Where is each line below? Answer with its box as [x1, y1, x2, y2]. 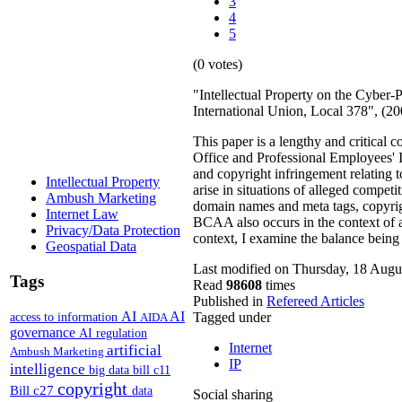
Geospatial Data [46, 239, 136, 255]
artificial [107, 340, 162, 359]
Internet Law [46, 206, 118, 223]
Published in [193, 293, 263, 310]
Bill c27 [10, 381, 57, 398]
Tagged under [193, 310, 271, 326]
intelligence [10, 359, 89, 378]
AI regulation [79, 325, 147, 340]
